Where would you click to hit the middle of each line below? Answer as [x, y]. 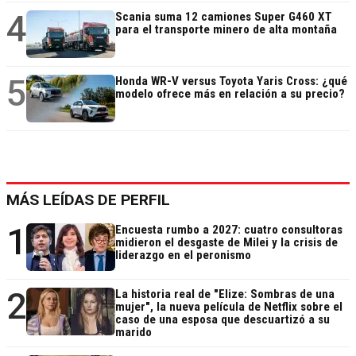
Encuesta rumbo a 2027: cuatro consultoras [229, 230]
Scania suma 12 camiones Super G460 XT [224, 17]
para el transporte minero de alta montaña [226, 30]
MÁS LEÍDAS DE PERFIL [88, 200]
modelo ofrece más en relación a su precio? [230, 94]
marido [133, 333]
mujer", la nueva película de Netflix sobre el [229, 307]
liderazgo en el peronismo [183, 255]
